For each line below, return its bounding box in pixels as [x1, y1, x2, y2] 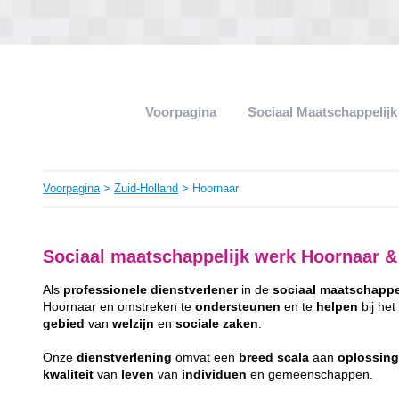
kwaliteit [43, 367, 94, 381]
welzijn [112, 316, 155, 330]
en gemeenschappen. [247, 367, 378, 381]
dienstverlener [151, 282, 239, 297]
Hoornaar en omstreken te [43, 299, 196, 313]
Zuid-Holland [114, 182, 179, 195]
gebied [43, 316, 85, 330]
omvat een [172, 350, 240, 364]
